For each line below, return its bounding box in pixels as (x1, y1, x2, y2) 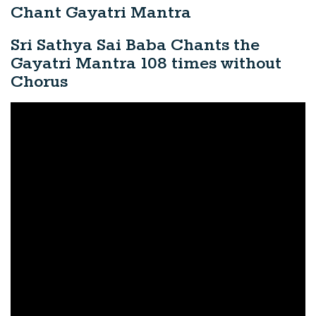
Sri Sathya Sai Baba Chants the (11, 35, 260, 56)
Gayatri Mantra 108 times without (11, 53, 281, 75)
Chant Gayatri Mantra (11, 2, 191, 24)
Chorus (11, 71, 68, 93)
